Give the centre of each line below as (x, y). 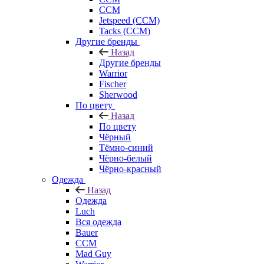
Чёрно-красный (130, 169)
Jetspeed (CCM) (129, 20)
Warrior (113, 73)
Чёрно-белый (126, 158)
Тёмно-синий (126, 147)
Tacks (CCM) (125, 31)
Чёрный (115, 137)
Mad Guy (93, 253)
